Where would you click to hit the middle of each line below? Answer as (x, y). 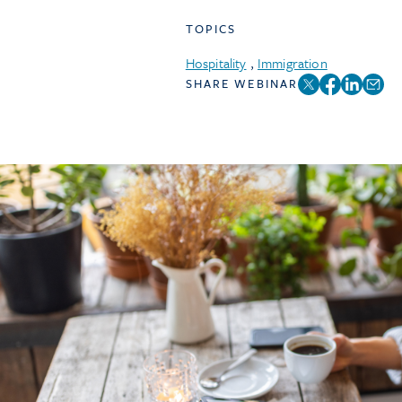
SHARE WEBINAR (242, 83)
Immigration (293, 63)
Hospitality (216, 63)
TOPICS (211, 29)
